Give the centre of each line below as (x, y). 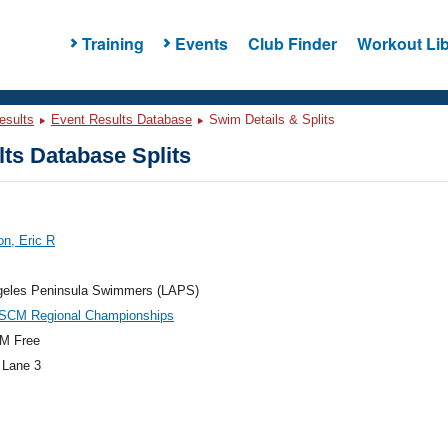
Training (112, 43)
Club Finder (292, 43)
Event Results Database (121, 119)
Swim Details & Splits (270, 119)
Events (201, 43)
